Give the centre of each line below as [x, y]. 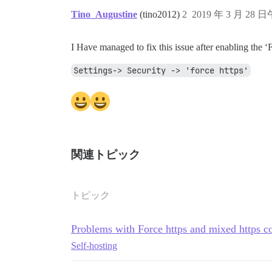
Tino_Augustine [104, 14]
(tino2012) [161, 14]
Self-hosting [94, 246]
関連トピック [106, 155]
